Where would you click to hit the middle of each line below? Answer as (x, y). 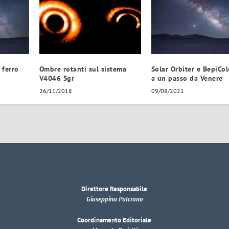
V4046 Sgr (57, 78)
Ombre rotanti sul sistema (83, 69)
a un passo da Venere (187, 78)
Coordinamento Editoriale (114, 220)
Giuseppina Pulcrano (114, 199)
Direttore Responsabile (114, 189)
